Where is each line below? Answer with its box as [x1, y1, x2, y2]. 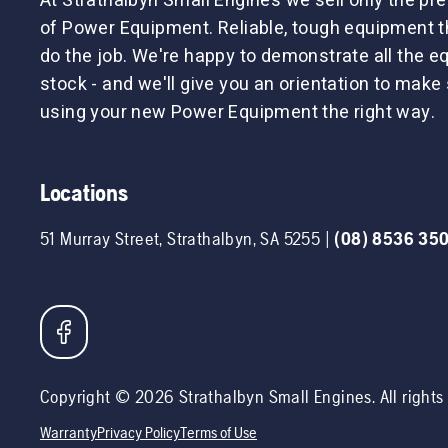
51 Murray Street [40, 227, 160, 249]
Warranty [40, 422, 97, 442]
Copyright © [40, 385, 135, 407]
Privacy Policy [97, 422, 180, 442]
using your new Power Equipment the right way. [40, 98, 435, 126]
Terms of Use [180, 422, 257, 442]
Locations [40, 178, 128, 206]
